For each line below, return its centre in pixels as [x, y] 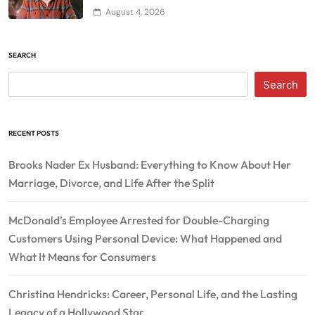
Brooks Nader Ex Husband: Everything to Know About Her [150, 165]
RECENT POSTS [34, 134]
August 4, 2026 [135, 12]
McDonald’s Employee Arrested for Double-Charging [139, 220]
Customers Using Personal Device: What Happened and [145, 239]
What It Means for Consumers [82, 257]
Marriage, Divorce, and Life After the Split [111, 183]
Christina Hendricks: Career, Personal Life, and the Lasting [153, 294]
